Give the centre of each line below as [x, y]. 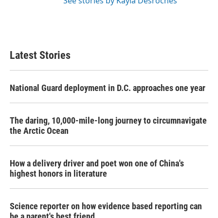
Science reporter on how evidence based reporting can [106, 206]
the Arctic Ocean [39, 131]
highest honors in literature [58, 173]
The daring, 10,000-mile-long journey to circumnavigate [108, 120]
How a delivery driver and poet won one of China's [97, 163]
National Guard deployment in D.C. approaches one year [108, 88]
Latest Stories [40, 55]
